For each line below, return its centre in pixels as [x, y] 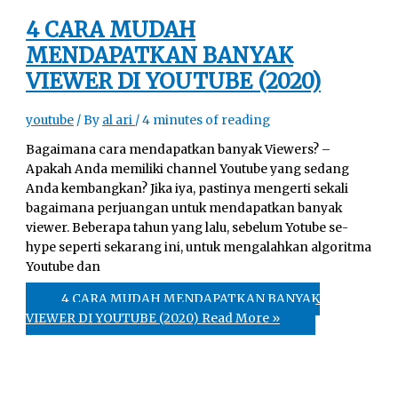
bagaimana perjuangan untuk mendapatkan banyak [184, 209]
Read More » [240, 318]
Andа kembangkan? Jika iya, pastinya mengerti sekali [187, 189]
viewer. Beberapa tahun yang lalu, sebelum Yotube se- [187, 228]
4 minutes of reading [207, 120]
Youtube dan [64, 267]
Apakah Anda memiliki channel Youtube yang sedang [188, 170]
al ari [119, 120]
